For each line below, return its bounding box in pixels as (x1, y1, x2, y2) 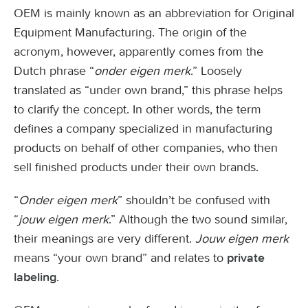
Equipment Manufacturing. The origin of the (14, 25, 247, 40)
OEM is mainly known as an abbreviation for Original (14, 5, 294, 21)
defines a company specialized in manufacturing (14, 121, 272, 136)
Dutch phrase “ (14, 63, 94, 78)
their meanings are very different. (14, 231, 195, 246)
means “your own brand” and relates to (14, 250, 227, 265)
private (227, 252, 265, 265)
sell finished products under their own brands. (14, 159, 258, 175)
